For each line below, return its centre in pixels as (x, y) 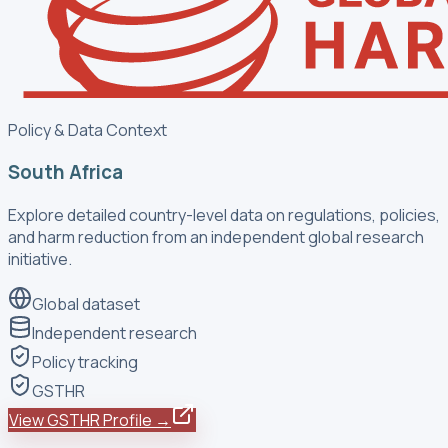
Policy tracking (85, 362)
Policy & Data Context (87, 129)
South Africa (65, 172)
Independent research (114, 333)
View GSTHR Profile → (90, 420)
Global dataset (86, 304)
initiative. (40, 259)
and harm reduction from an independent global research (216, 237)
